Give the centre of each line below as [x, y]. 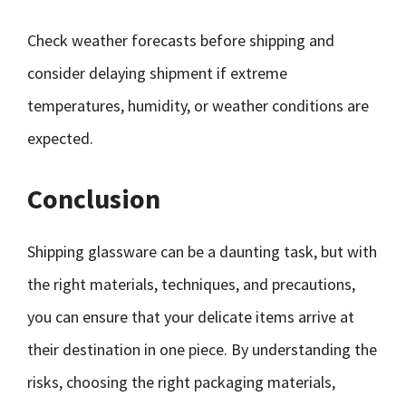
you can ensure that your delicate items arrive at [191, 317]
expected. [60, 138]
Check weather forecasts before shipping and [181, 40]
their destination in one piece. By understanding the [202, 349]
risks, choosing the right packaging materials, [181, 382]
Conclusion [94, 198]
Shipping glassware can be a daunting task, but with [202, 251]
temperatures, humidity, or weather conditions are [198, 106]
